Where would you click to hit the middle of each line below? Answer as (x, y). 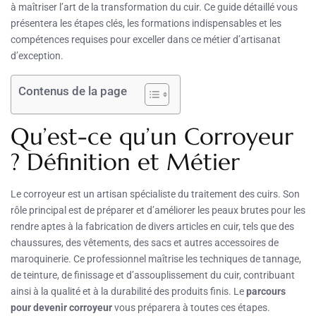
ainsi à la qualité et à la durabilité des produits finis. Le (128, 291)
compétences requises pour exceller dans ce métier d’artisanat (146, 39)
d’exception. (37, 55)
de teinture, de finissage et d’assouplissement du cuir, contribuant (153, 275)
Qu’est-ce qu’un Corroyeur (152, 136)
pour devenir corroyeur (61, 307)
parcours (266, 291)
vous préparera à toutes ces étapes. (191, 307)
